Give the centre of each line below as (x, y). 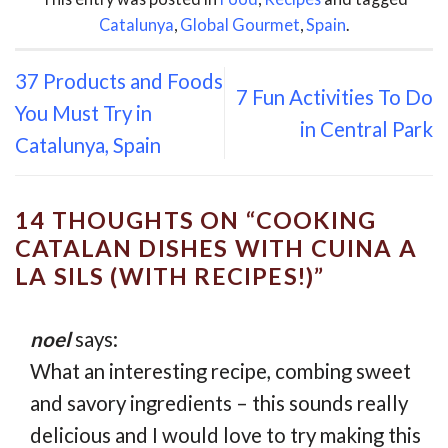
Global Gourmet (240, 24)
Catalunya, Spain (88, 145)
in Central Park (366, 129)
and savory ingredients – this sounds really (219, 402)
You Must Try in (83, 113)
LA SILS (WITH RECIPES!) (165, 276)
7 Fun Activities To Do (334, 97)
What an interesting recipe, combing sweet (220, 370)
